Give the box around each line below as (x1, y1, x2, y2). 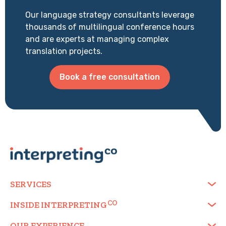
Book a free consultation (60, 72, 160, 82)
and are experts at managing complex (25, 34, 169, 44)
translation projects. (25, 46, 102, 56)
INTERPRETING (41, 200, 107, 210)
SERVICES (10, 179, 51, 190)
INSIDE (10, 200, 41, 210)
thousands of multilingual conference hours (25, 22, 194, 32)
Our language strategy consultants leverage (25, 10, 194, 20)
